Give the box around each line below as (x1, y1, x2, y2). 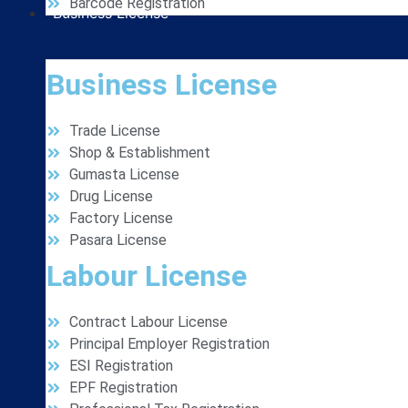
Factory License (69, 209, 173, 227)
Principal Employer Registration (69, 335, 270, 352)
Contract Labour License (69, 313, 228, 331)
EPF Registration (69, 379, 178, 396)
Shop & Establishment (69, 144, 210, 161)
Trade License (69, 122, 160, 139)
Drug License (69, 188, 153, 205)
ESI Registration (69, 357, 173, 374)
